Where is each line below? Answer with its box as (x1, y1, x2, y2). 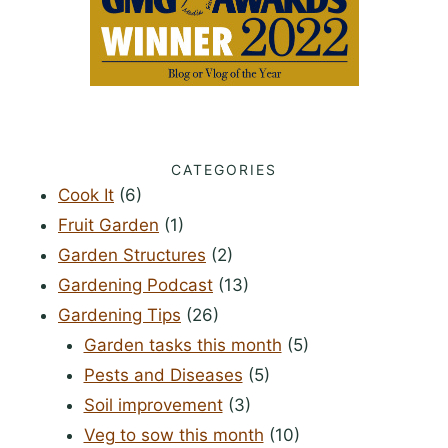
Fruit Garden (58, 214, 159, 235)
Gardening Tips (58, 304, 181, 325)
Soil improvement (83, 394, 223, 415)
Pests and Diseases (83, 364, 243, 385)
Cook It (58, 184, 114, 205)
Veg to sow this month (83, 424, 264, 445)
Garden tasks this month (83, 334, 282, 355)
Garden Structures (58, 244, 206, 265)
